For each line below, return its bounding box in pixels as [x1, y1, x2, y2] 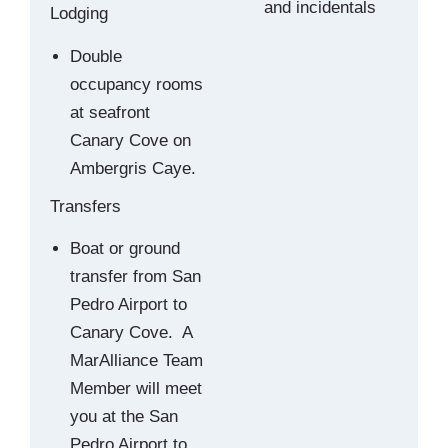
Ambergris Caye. [70, 158, 196, 178]
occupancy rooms [70, 74, 203, 94]
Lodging [50, 4, 108, 24]
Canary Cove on [70, 130, 191, 150]
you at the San [70, 406, 178, 426]
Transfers [50, 196, 121, 216]
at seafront [70, 102, 150, 122]
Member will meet [70, 378, 202, 398]
